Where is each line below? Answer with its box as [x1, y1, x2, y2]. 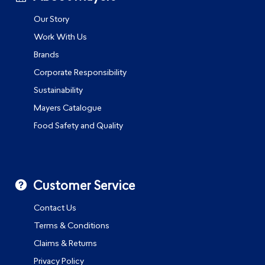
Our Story [34, 15, 70, 24]
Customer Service [33, 180, 135, 193]
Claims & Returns [34, 240, 98, 249]
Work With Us [34, 33, 88, 42]
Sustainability [34, 86, 83, 95]
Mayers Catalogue [34, 104, 102, 113]
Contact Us [34, 204, 77, 214]
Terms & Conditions [34, 222, 110, 231]
